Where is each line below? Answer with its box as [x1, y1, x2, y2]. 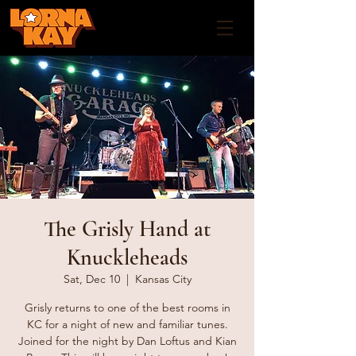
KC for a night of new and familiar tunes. [26, 317, 228, 331]
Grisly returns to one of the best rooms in [24, 300, 230, 315]
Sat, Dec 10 [63, 272, 120, 286]
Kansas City [134, 272, 192, 286]
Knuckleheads [67, 244, 188, 271]
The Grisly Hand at [44, 215, 211, 242]
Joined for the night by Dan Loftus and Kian [17, 334, 237, 348]
